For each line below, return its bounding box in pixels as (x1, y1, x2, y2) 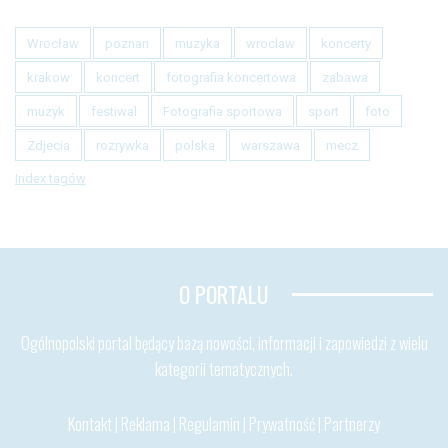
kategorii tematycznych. (155, 356, 293, 381)
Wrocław (27, 35, 79, 51)
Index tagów (15, 170, 86, 186)
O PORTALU (179, 277, 269, 310)
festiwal (91, 103, 137, 119)
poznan (105, 35, 149, 51)
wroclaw (246, 35, 295, 51)
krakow (27, 69, 70, 85)
